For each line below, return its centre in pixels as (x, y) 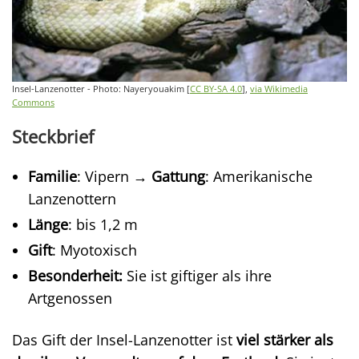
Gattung (178, 176)
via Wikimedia (279, 88)
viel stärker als (285, 339)
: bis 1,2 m (103, 224)
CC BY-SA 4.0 (216, 88)
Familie (52, 176)
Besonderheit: (77, 275)
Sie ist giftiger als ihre (199, 275)
